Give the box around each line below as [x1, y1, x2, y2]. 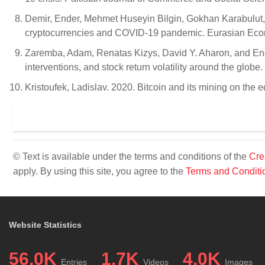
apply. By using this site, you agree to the [13, 166, 186, 176]
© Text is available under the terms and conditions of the [13, 151, 249, 161]
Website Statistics [9, 220, 82, 230]
